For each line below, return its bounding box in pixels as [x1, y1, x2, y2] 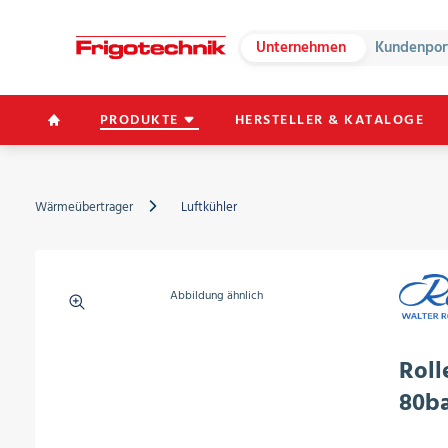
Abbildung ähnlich [170, 286, 264, 305]
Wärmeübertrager [34, 196, 133, 218]
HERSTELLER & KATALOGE [234, 108, 425, 131]
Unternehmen [256, 34, 347, 60]
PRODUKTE [99, 108, 179, 131]
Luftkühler [180, 196, 237, 218]
